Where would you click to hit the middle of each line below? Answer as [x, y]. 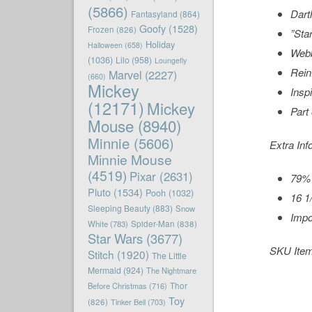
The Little [169, 256]
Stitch [101, 255]
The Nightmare [171, 271]
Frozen [101, 30]
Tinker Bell [128, 302]
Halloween [105, 45]
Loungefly [170, 61]
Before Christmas [117, 286]
